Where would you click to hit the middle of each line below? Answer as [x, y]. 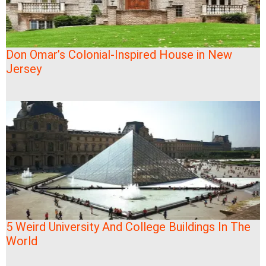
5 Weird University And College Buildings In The [128, 227]
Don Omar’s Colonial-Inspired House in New [119, 54]
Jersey [24, 69]
